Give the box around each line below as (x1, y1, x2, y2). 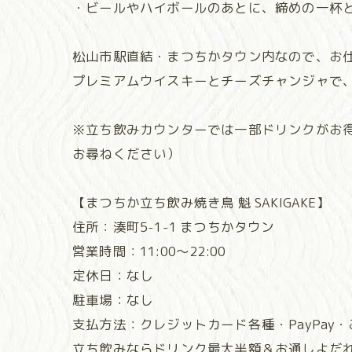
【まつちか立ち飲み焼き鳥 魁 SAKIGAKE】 (72, 193, 330, 211)
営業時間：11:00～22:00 (72, 242, 226, 260)
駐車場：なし (72, 291, 154, 309)
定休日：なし (72, 266, 154, 284)
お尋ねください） (72, 145, 181, 163)
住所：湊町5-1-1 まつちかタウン (72, 218, 275, 236)
